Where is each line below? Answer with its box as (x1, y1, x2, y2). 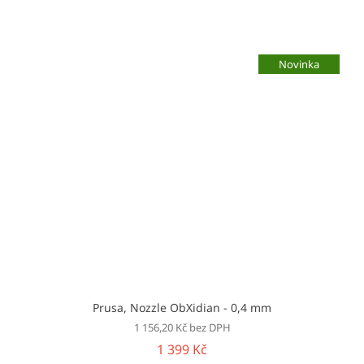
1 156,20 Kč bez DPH (133, 319, 231, 335)
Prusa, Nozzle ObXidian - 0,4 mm (93, 299, 271, 315)
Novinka (279, 56, 319, 71)
